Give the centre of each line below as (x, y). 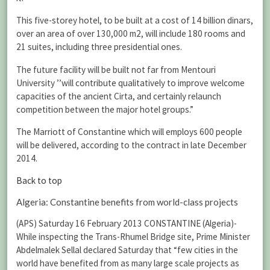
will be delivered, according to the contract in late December (131, 145)
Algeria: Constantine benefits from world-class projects (127, 202)
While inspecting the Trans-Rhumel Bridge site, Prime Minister (133, 237)
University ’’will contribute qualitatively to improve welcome (130, 83)
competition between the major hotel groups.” (105, 109)
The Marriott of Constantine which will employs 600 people (129, 131)
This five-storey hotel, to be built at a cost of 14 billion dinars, (135, 20)
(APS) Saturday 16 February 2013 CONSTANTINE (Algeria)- (127, 224)
